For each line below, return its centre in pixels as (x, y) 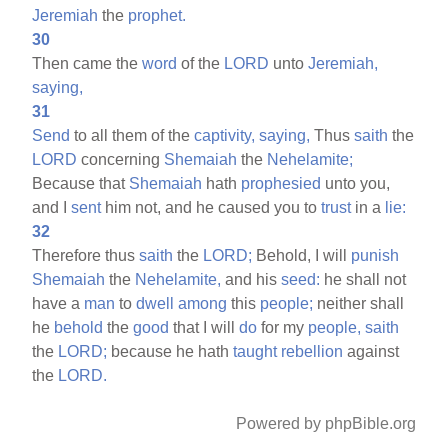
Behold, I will (302, 255)
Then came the (87, 63)
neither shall (359, 303)
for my (283, 327)
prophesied (281, 183)
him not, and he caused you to (211, 207)
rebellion (312, 351)
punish (375, 255)
